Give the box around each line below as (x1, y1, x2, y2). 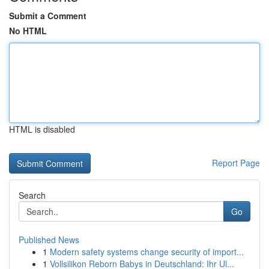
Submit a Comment (9, 10, 86, 22)
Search (19, 189, 46, 201)
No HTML (9, 25, 47, 37)
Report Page (212, 157, 260, 169)
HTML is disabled (9, 123, 75, 135)
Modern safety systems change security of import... (50, 246, 244, 258)
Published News (19, 234, 79, 246)
